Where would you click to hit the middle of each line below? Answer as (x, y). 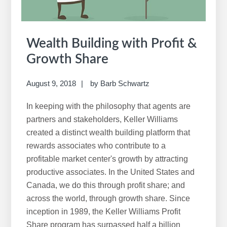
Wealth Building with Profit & (112, 43)
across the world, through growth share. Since (108, 198)
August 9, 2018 (51, 83)
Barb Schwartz (125, 83)
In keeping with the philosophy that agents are (109, 106)
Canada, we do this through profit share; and (106, 185)
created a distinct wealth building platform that (108, 132)
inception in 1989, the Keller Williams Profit (104, 211)
